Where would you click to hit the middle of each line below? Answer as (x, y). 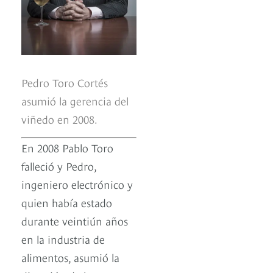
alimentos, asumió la (70, 257)
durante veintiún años (75, 220)
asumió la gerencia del (75, 100)
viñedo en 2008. (59, 118)
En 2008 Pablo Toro (67, 147)
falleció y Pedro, (59, 165)
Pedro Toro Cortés (65, 82)
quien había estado (67, 202)
